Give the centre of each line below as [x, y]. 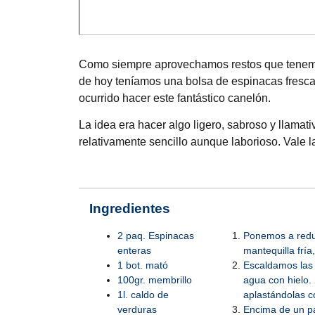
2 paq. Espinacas [156, 236]
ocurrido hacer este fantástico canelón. [175, 98]
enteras [134, 251]
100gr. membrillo [155, 280]
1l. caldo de [143, 295]
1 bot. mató [143, 265]
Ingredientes [130, 208]
